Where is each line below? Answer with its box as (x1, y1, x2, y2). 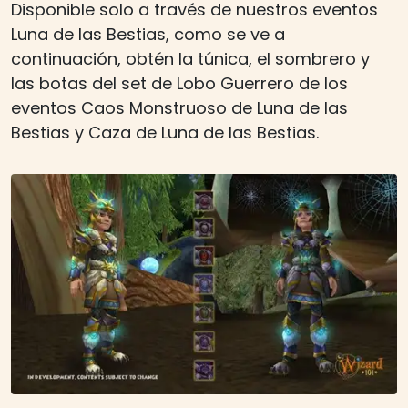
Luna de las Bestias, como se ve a (11, 23, 285, 46)
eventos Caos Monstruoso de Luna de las (11, 97, 348, 120)
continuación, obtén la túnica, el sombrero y (11, 47, 370, 71)
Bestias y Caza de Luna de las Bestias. (11, 121, 319, 145)
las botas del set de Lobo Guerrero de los (11, 72, 348, 96)
